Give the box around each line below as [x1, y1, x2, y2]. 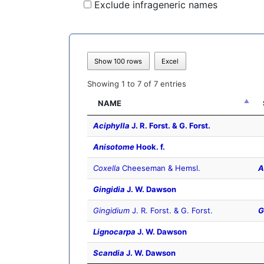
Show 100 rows [94, 57, 143, 65]
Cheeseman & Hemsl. [120, 163, 200, 173]
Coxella [93, 163, 120, 173]
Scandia [93, 248, 124, 258]
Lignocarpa [93, 227, 136, 237]
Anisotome [93, 142, 134, 152]
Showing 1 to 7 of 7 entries [87, 78, 186, 88]
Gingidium [93, 206, 130, 216]
